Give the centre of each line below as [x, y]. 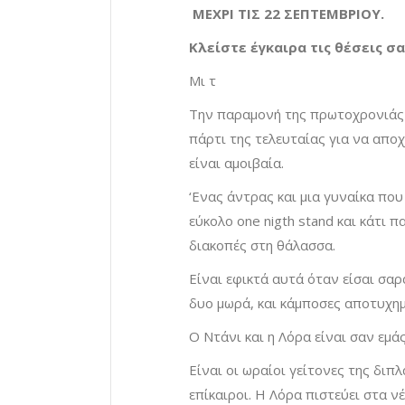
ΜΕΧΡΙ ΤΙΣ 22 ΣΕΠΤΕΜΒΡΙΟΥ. [287, 14]
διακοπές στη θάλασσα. [262, 245]
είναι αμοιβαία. [236, 163]
